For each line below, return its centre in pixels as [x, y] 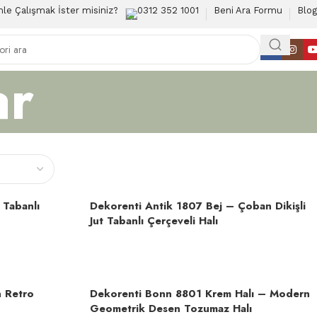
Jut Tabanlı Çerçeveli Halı [154, 221]
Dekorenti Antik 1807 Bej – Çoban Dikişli [198, 206]
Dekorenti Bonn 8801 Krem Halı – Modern [200, 294]
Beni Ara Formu [248, 10]
